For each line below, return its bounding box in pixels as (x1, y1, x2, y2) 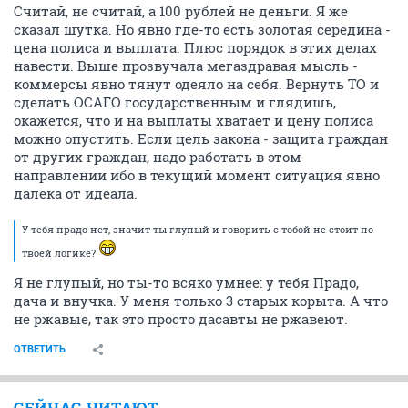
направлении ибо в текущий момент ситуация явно (14, 166, 380, 184)
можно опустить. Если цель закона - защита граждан (14, 129, 388, 148)
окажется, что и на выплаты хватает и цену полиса (14, 111, 373, 129)
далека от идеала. (14, 184, 138, 202)
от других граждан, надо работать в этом (14, 148, 301, 166)
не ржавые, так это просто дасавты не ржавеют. (14, 310, 348, 328)
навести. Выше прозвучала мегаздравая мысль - (14, 56, 358, 75)
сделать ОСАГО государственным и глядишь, (14, 93, 336, 111)
